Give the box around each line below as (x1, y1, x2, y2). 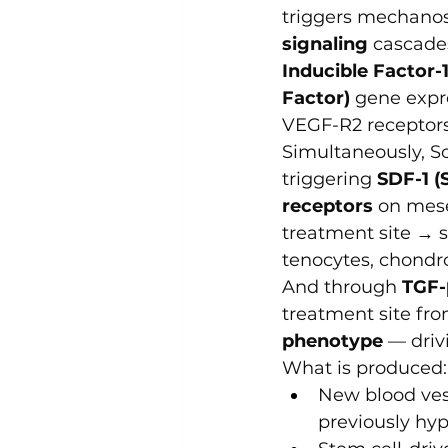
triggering (282, 168, 377, 191)
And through (282, 276, 402, 299)
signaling (282, 33, 368, 56)
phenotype (282, 330, 383, 353)
